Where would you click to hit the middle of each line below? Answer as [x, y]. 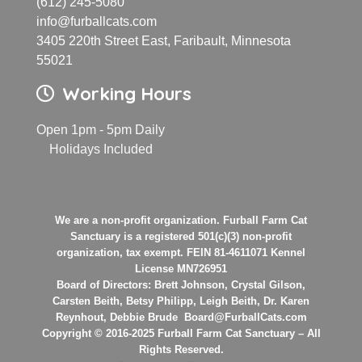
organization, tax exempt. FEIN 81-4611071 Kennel [181, 253]
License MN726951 [181, 269]
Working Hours [127, 94]
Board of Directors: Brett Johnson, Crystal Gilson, [181, 285]
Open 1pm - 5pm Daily [101, 130]
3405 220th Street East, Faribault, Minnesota [164, 41]
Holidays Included [95, 149]
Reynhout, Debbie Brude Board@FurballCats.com [181, 318]
